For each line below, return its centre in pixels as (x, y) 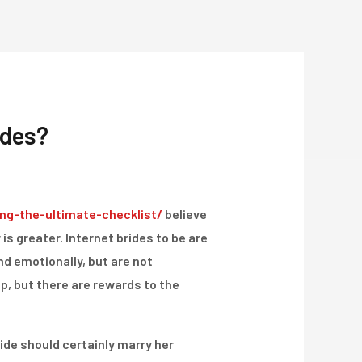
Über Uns (51, 79)
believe (184, 214)
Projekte (145, 79)
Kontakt (235, 79)
